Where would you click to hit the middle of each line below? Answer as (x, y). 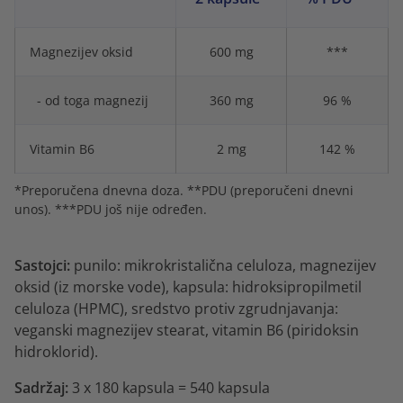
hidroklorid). (56, 351)
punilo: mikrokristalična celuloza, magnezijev (223, 265)
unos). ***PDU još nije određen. (112, 209)
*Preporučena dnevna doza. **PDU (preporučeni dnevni (184, 190)
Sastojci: (42, 265)
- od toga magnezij (89, 100)
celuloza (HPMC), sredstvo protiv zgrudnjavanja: (176, 308)
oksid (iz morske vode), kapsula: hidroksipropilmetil (188, 287)
